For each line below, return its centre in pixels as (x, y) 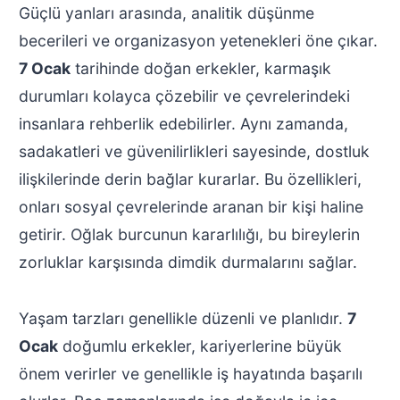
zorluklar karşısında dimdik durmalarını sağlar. (187, 262)
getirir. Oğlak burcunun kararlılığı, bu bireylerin (189, 235)
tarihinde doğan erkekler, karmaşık (200, 69)
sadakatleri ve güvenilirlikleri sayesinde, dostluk (194, 152)
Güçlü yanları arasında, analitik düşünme (166, 13)
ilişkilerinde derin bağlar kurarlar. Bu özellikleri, (190, 179)
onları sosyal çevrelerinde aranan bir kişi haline (191, 207)
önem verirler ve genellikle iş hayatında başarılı (190, 374)
